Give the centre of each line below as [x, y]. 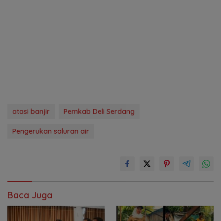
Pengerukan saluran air [51, 131]
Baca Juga [30, 195]
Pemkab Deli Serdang [99, 112]
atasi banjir [31, 112]
